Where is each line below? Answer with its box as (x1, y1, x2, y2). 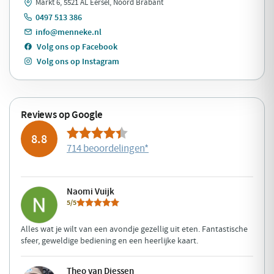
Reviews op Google (21, 108, 103, 121)
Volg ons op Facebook (37, 40, 117, 52)
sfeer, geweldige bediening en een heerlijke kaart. (21, 234, 198, 246)
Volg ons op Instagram (37, 55, 119, 67)
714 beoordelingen (67, 142, 144, 155)
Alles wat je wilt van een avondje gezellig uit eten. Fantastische (21, 223, 248, 234)
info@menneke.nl (35, 26, 102, 37)
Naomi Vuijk (67, 185, 114, 198)
